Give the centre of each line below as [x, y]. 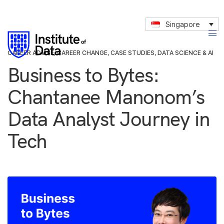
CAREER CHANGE [82, 53]
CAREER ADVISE [31, 53]
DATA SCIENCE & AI [185, 53]
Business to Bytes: [83, 74]
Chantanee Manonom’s [106, 96]
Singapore [183, 24]
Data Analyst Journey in [109, 118]
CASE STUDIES [132, 53]
